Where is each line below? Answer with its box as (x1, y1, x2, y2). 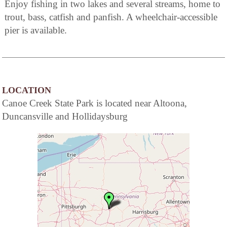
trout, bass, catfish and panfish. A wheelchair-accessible (5, 11, 217, 22)
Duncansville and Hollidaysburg (2, 110, 128, 122)
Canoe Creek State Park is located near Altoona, (2, 97, 187, 108)
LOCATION (2, 85, 51, 95)
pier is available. (5, 24, 67, 35)
